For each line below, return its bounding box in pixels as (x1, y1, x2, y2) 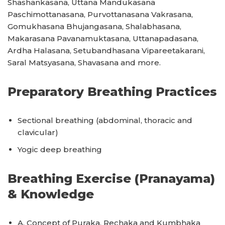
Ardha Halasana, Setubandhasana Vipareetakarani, (8, 46, 205, 55)
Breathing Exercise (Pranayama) (8, 171, 215, 186)
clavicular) (18, 128, 58, 137)
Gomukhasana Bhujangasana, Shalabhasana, (8, 22, 181, 31)
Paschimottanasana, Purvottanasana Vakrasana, (8, 10, 193, 19)
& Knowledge (8, 187, 94, 201)
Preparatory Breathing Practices (8, 84, 217, 99)
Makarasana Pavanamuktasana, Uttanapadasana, (8, 34, 198, 43)
